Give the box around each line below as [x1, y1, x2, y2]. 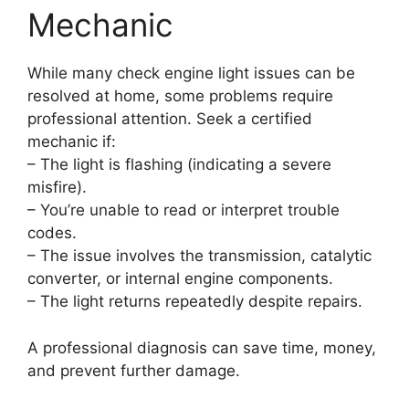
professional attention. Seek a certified [27, 110, 312, 129]
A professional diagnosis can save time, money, [27, 338, 376, 357]
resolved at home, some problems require [27, 87, 333, 106]
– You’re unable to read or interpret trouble [27, 201, 340, 220]
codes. [27, 224, 77, 243]
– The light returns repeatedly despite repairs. [27, 292, 362, 311]
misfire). [27, 178, 87, 197]
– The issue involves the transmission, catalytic [27, 246, 372, 266]
